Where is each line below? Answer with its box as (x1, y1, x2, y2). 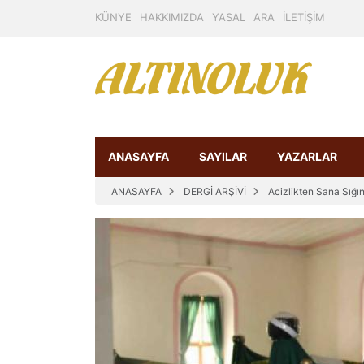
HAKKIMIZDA (140, 11, 204, 24)
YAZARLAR (277, 149, 337, 163)
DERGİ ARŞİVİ (184, 185, 246, 197)
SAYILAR (199, 149, 247, 163)
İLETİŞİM (283, 11, 325, 24)
